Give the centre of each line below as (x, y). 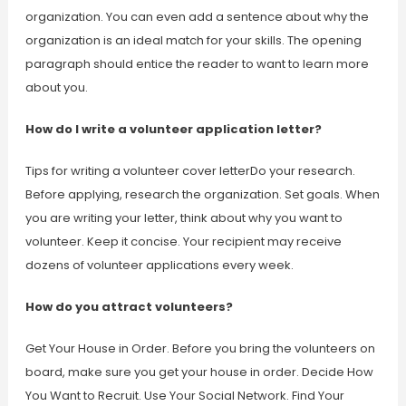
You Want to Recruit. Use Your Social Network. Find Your (184, 396)
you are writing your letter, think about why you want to (184, 218)
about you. (56, 87)
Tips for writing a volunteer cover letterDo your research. (190, 171)
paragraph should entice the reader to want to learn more (197, 64)
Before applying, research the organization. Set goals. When (202, 194)
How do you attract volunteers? (129, 307)
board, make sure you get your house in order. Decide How (199, 372)
